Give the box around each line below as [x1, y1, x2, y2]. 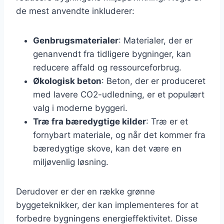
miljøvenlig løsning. [33, 156, 108, 167]
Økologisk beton [33, 75, 101, 86]
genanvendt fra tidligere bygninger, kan [33, 48, 191, 59]
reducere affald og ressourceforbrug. [33, 62, 181, 72]
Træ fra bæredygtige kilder [33, 116, 146, 126]
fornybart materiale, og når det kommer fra [33, 129, 205, 140]
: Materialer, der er [118, 35, 192, 45]
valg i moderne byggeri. [33, 102, 127, 113]
